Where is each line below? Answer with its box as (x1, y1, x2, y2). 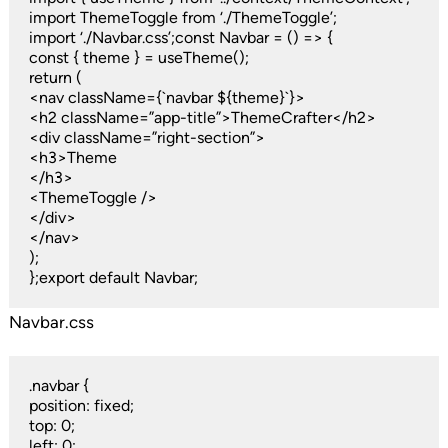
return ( (28, 68, 82, 88)
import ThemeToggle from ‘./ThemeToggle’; (28, 8, 337, 28)
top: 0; (28, 416, 75, 436)
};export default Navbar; (28, 268, 198, 288)
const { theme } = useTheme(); (28, 48, 249, 68)
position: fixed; (28, 396, 134, 416)
